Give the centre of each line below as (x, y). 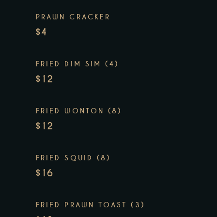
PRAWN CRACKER (73, 17)
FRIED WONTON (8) (79, 111)
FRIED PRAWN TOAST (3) (90, 205)
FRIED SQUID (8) (73, 158)
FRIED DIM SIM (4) (77, 64)
